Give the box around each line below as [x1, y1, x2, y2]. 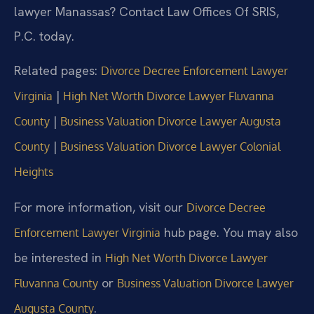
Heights [14, 165, 53, 179]
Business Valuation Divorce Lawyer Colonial [60, 139, 280, 154]
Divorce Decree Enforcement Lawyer [101, 64, 288, 78]
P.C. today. [14, 27, 74, 44]
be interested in [14, 249, 105, 266]
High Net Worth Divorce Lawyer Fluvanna [63, 89, 274, 104]
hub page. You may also [161, 224, 298, 240]
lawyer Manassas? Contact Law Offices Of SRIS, [14, 3, 279, 20]
